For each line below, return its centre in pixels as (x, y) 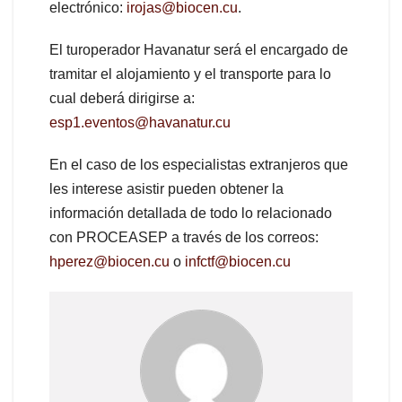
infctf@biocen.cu (238, 262)
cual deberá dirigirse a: (124, 99)
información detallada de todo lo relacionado (191, 214)
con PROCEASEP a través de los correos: (184, 238)
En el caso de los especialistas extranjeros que (199, 165)
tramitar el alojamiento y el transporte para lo (190, 74)
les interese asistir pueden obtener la (166, 189)
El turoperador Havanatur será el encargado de (199, 50)
